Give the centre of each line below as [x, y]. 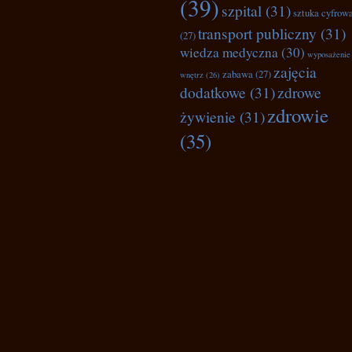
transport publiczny [257, 33]
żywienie [208, 116]
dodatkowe [213, 92]
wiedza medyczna [229, 52]
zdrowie [298, 115]
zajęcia [295, 71]
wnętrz [192, 75]
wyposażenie [329, 54]
